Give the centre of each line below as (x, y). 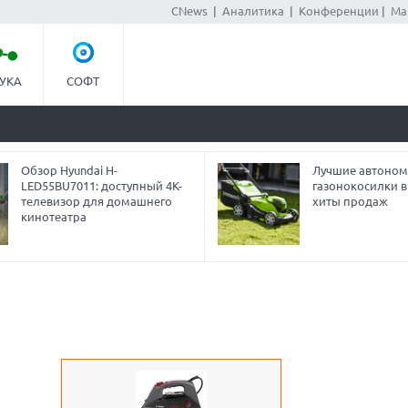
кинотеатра (53, 217)
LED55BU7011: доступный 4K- (101, 186)
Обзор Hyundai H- (69, 170)
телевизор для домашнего (96, 201)
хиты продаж (350, 201)
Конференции (338, 11)
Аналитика (253, 11)
